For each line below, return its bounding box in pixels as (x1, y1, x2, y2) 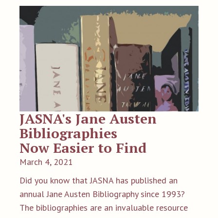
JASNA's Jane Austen (19, 109, 157, 127)
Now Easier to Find (19, 138, 146, 157)
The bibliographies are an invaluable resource (19, 201, 188, 213)
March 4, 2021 (19, 156, 73, 167)
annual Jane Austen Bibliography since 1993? (19, 188, 185, 200)
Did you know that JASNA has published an (19, 174, 178, 186)
